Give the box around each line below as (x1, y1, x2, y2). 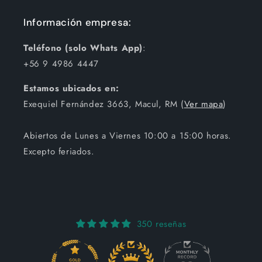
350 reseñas (136, 218, 187, 231)
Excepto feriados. (23, 145, 95, 158)
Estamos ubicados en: (23, 82, 119, 95)
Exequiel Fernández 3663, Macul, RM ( (23, 98, 184, 111)
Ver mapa (184, 98, 223, 111)
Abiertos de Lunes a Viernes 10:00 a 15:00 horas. (23, 129, 232, 143)
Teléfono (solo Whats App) (23, 42, 143, 55)
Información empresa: (23, 16, 132, 29)
